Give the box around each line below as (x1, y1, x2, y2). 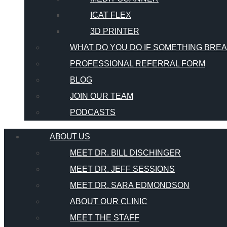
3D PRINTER (90, 27, 139, 36)
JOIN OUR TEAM (70, 92, 133, 101)
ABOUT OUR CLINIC (70, 197, 147, 206)
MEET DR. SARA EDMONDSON (70, 181, 190, 190)
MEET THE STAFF (70, 213, 139, 222)
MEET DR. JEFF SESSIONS (70, 165, 175, 174)
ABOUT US (50, 132, 90, 141)
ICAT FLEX (90, 11, 131, 20)
